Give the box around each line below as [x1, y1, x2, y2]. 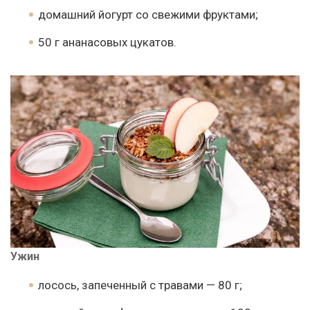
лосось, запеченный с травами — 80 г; [38, 277, 242, 292]
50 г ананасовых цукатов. [38, 35, 176, 50]
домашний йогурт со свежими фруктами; [38, 8, 258, 22]
